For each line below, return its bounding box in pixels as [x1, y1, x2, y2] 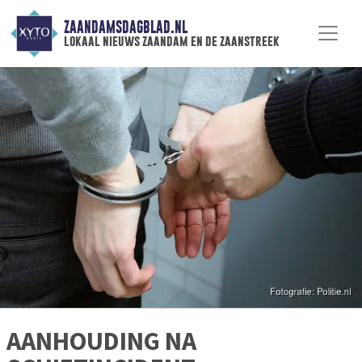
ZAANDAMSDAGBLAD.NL [63, 19, 187, 36]
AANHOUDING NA [6, 325, 196, 358]
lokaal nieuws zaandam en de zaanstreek [63, 33, 280, 49]
